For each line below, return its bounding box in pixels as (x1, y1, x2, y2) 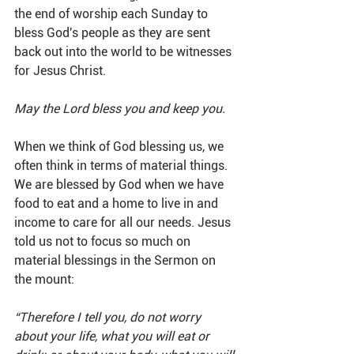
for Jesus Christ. (14, 63, 106, 79)
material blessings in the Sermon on (14, 253, 219, 269)
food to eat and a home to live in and (14, 196, 221, 212)
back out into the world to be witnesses (14, 44, 235, 60)
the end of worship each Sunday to (14, 6, 211, 22)
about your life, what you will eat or (14, 329, 213, 345)
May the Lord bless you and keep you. (14, 101, 225, 117)
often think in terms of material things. (14, 158, 231, 174)
